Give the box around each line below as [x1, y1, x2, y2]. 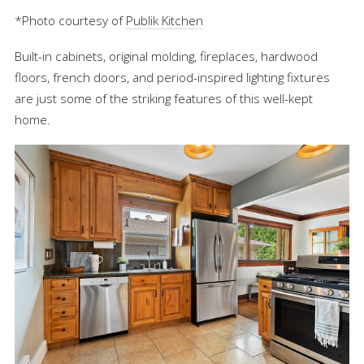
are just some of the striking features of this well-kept [15, 89, 313, 106]
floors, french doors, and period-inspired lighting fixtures [15, 68, 330, 85]
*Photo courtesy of [15, 11, 126, 28]
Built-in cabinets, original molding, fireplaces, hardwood [15, 47, 318, 64]
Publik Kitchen [126, 11, 203, 28]
